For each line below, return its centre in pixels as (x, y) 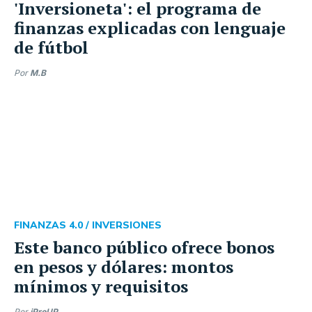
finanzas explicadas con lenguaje (150, 28)
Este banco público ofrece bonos (144, 247)
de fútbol (51, 47)
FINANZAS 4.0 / (53, 225)
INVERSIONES (127, 225)
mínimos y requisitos (101, 286)
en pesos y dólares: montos (124, 267)
